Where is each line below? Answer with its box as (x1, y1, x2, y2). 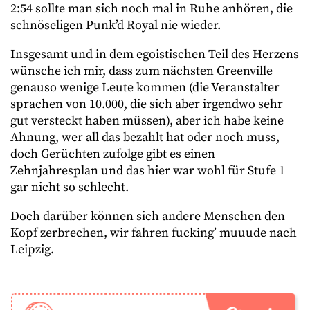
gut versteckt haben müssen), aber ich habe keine (10, 113, 284, 129)
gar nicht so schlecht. (10, 179, 129, 195)
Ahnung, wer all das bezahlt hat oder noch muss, (10, 129, 280, 145)
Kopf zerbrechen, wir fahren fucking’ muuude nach (10, 225, 297, 241)
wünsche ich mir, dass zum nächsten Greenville (10, 63, 273, 79)
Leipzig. (10, 241, 54, 257)
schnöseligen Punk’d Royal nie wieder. (10, 17, 221, 33)
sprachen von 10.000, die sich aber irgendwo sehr (10, 96, 283, 112)
